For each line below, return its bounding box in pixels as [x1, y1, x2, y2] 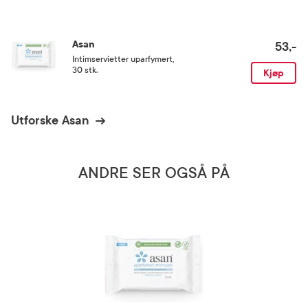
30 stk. [72, 65, 98, 75]
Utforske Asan [11, 112, 89, 129]
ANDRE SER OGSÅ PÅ [78, 164, 230, 182]
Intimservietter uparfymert [72, 54, 173, 64]
